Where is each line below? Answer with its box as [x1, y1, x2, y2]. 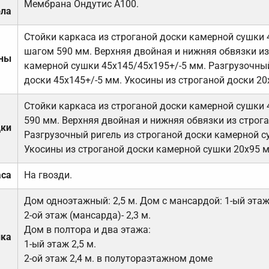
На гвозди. [23, 169, 72, 181]
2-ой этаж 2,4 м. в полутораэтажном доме [23, 253, 213, 265]
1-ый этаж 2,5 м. [23, 238, 96, 250]
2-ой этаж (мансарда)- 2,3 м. [23, 210, 151, 222]
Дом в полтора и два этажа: [23, 224, 151, 236]
